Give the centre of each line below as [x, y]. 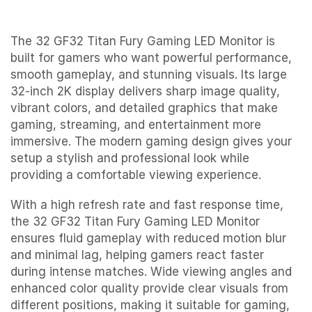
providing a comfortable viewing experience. [136, 175]
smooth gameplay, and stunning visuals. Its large [149, 75]
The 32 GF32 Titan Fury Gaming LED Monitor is [143, 41]
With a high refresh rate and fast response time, [147, 204]
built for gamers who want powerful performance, [151, 58]
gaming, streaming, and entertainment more [136, 125]
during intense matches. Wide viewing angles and [151, 271]
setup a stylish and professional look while [130, 158]
